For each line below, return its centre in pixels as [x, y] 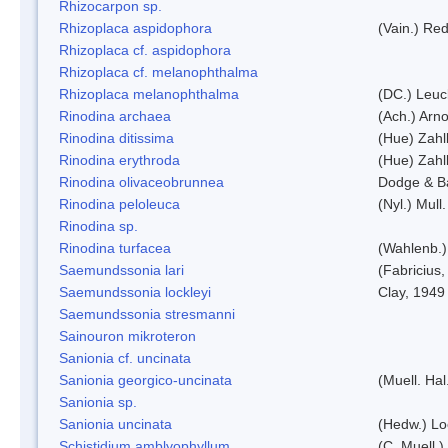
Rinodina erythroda [119, 159]
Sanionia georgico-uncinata [145, 379]
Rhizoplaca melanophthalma [149, 93]
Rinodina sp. [98, 225]
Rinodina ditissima [116, 137]
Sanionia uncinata [115, 423]
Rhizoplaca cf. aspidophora [145, 49]
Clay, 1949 [411, 291]
